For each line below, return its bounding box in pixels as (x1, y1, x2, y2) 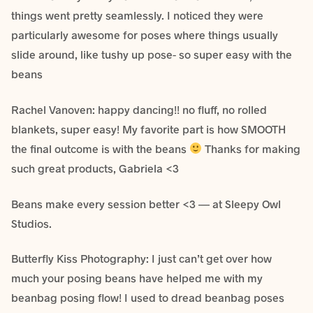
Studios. (11, 216, 52, 230)
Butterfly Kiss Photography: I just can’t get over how (11, 252, 272, 265)
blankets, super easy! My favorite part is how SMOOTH (11, 122, 286, 136)
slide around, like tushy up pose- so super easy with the (11, 48, 292, 61)
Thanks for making (202, 141, 301, 155)
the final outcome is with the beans (11, 141, 189, 155)
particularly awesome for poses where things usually (11, 28, 278, 42)
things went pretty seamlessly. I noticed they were (11, 8, 263, 22)
